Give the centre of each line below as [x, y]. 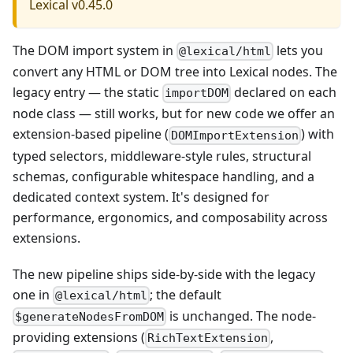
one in [33, 294]
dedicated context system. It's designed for [141, 197]
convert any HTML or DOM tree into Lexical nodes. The [175, 72]
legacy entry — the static [87, 93]
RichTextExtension [208, 338]
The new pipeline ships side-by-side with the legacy [164, 274]
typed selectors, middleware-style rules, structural [162, 156]
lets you [299, 51]
